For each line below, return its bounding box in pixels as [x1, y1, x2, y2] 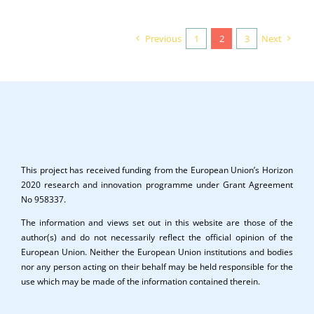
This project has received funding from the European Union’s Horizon [20, 164, 294, 177]
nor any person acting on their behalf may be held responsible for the [20, 261, 294, 273]
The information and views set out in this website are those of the [20, 217, 294, 229]
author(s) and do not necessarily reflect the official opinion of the [20, 231, 294, 244]
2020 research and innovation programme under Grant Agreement [20, 179, 294, 191]
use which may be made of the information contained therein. [20, 275, 260, 288]
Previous [145, 32, 182, 46]
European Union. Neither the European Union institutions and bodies [20, 246, 294, 259]
